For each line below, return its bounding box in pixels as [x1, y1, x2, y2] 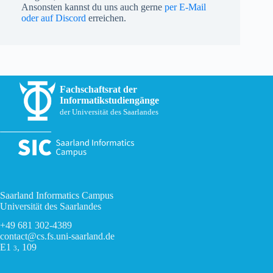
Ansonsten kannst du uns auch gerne [21, 1, 165, 12]
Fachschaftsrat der [60, 83, 137, 94]
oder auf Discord [21, 12, 86, 23]
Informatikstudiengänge [60, 94, 159, 105]
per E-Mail [165, 1, 206, 12]
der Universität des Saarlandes [60, 107, 158, 116]
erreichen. [86, 12, 126, 23]
